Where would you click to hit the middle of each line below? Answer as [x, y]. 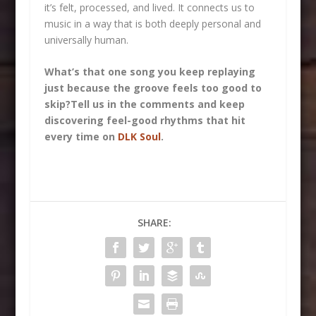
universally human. [86, 39]
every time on [81, 137]
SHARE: [154, 223]
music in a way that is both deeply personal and [152, 23]
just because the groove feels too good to [153, 88]
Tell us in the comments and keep [157, 104]
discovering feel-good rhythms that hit [145, 121]
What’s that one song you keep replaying [150, 72]
